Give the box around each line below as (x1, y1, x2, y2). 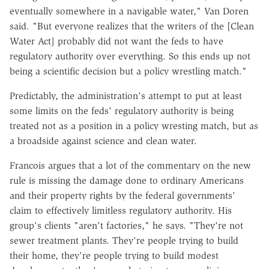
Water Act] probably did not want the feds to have (10, 35, 223, 47)
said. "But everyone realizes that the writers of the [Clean (10, 20, 254, 32)
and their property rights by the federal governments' (10, 189, 235, 201)
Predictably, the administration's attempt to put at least (10, 89, 242, 101)
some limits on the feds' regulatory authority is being (10, 104, 234, 116)
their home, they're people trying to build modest (10, 249, 219, 261)
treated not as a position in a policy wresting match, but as (10, 119, 258, 131)
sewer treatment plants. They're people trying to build (10, 234, 238, 246)
